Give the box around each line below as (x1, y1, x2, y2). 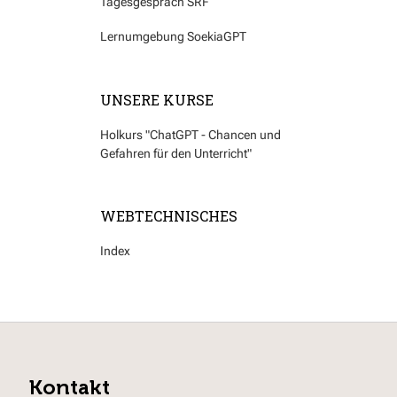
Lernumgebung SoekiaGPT (100, 29, 246, 44)
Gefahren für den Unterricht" (100, 145, 252, 160)
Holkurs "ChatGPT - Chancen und (100, 127, 281, 142)
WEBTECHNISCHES (100, 206, 237, 226)
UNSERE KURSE (100, 90, 214, 109)
